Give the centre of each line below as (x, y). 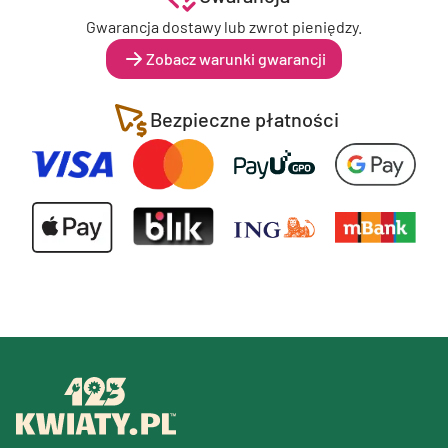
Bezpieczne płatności (244, 119)
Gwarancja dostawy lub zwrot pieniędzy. (224, 27)
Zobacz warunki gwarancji (236, 59)
